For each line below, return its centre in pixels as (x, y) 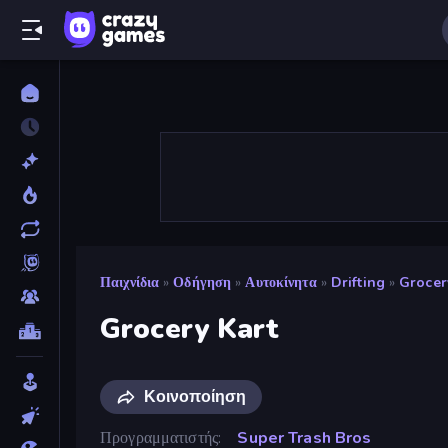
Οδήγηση (202, 282)
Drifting (357, 282)
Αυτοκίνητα (281, 282)
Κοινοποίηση (195, 396)
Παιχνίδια (130, 282)
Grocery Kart (190, 328)
